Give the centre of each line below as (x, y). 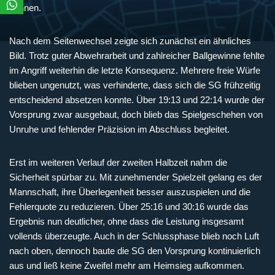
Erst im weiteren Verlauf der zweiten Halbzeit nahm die (118, 162)
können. (25, 7)
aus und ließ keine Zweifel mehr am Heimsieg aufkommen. (127, 265)
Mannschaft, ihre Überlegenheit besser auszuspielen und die (130, 192)
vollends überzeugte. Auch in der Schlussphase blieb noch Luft (134, 236)
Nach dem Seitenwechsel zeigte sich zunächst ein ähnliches (130, 41)
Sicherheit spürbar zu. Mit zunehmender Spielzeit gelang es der (136, 177)
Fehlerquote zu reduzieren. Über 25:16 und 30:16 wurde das (129, 206)
